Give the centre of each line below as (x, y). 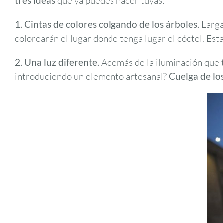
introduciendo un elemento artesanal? (92, 76)
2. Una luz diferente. (57, 62)
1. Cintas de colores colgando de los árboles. (107, 24)
